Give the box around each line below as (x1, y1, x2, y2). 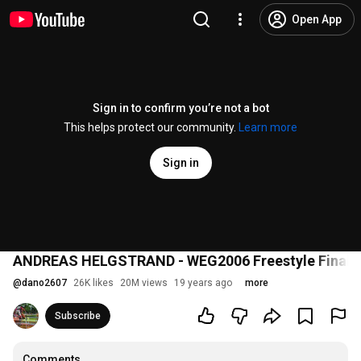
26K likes (73, 277, 114, 288)
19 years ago (174, 277, 232, 288)
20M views (120, 277, 168, 288)
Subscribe (55, 310, 101, 322)
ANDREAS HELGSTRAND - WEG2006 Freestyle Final (13, 252, 351, 269)
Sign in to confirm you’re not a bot (92, 102, 269, 114)
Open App (292, 13, 342, 26)
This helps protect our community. (64, 121, 239, 134)
